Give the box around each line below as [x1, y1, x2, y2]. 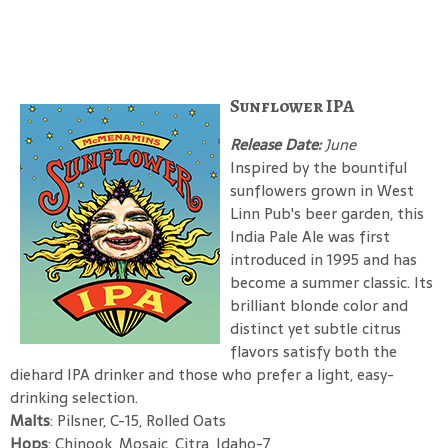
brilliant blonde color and [230, 292, 408, 318]
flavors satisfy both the [230, 338, 397, 364]
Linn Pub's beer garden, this [230, 200, 424, 226]
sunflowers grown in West [230, 177, 414, 203]
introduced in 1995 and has [230, 246, 417, 272]
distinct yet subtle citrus [230, 315, 401, 341]
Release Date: [230, 131, 325, 157]
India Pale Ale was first [230, 223, 390, 249]
